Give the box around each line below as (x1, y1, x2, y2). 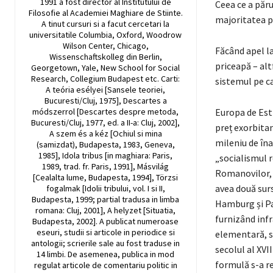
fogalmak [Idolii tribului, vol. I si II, (46, 183, 165, 194)
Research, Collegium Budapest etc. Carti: (31, 73, 180, 85)
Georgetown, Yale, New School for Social (31, 62, 180, 74)
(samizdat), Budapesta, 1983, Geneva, (36, 139, 175, 151)
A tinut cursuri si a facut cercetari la (41, 18, 170, 30)
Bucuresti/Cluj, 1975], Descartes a (44, 95, 167, 107)
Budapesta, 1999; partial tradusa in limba (32, 194, 180, 205)
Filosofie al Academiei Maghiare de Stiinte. (28, 7, 183, 19)
